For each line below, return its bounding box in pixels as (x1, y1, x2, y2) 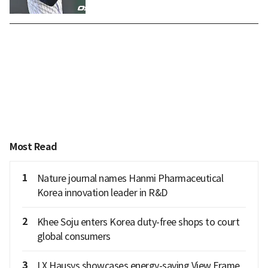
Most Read (10, 141, 57, 154)
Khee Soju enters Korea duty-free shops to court (36, 216, 239, 229)
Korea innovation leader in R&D (36, 187, 167, 199)
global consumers (36, 230, 111, 243)
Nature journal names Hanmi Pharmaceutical (36, 172, 223, 185)
